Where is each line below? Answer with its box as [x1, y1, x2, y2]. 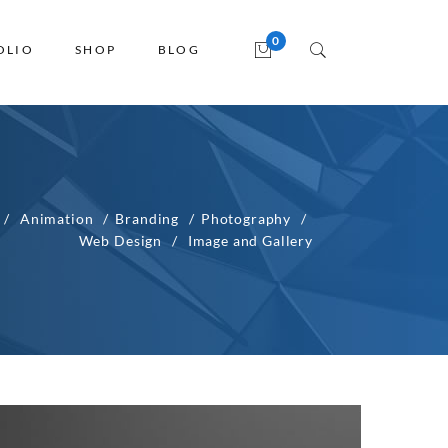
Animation [19, 210, 94, 227]
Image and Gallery [187, 232, 313, 249]
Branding [115, 210, 180, 227]
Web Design [78, 232, 163, 249]
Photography [200, 210, 292, 227]
